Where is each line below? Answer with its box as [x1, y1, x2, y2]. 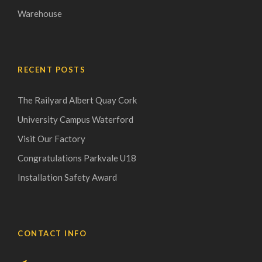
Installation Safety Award [18, 171, 117, 182]
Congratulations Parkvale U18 [18, 152, 136, 163]
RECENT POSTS [18, 64, 85, 74]
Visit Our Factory [18, 133, 85, 144]
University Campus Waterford [18, 113, 133, 125]
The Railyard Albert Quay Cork [18, 94, 137, 105]
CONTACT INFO [18, 228, 87, 238]
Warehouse [18, 8, 62, 19]
